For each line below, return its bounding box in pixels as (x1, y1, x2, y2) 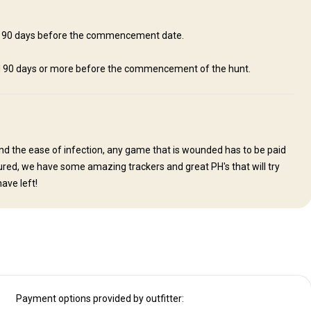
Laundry (20, 5, 51, 15)
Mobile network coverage (78, 5, 175, 15)
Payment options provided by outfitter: (15, 293, 184, 305)
